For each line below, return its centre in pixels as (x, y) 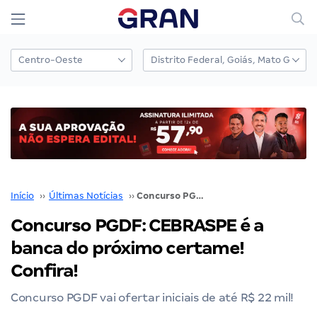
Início (22, 195)
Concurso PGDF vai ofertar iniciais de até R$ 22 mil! (152, 297)
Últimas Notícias (86, 195)
